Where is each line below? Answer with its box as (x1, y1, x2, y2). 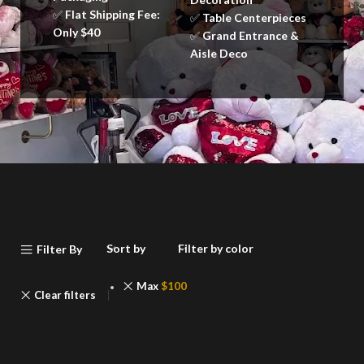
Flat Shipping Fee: (65, 7, 161, 21)
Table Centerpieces (202, 11, 306, 24)
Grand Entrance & (202, 28, 299, 42)
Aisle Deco (190, 46, 248, 60)
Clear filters (33, 288, 96, 301)
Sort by (106, 241, 145, 255)
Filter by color (177, 241, 253, 255)
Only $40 (53, 25, 101, 39)
